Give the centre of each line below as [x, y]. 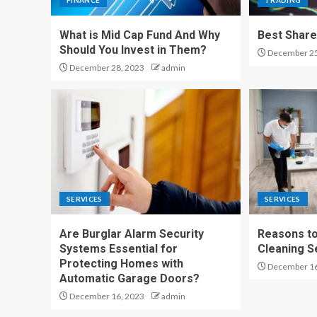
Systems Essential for [119, 249]
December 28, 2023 [106, 68]
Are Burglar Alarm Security [132, 234]
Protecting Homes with [121, 264]
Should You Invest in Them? [133, 50]
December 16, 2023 [106, 296]
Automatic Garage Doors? [129, 278]
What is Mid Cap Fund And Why [140, 35]
